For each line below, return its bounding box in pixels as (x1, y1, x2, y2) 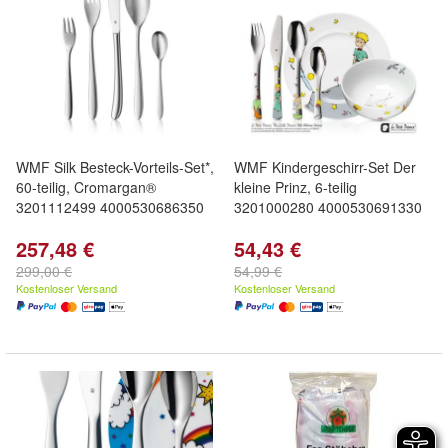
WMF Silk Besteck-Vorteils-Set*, (16, 157, 214, 177)
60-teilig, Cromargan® (16, 177, 156, 197)
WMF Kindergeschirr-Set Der (234, 157, 416, 177)
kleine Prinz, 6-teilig (234, 177, 357, 197)
